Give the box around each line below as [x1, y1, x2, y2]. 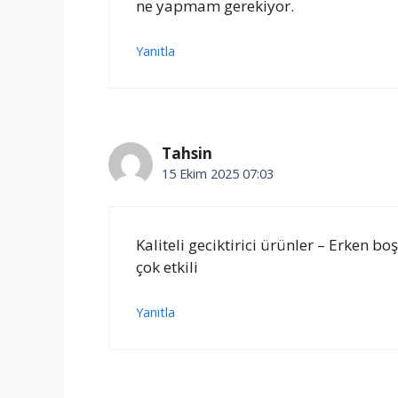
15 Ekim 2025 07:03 [162, 165, 274, 183]
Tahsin [162, 143, 212, 164]
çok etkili [136, 256, 198, 277]
